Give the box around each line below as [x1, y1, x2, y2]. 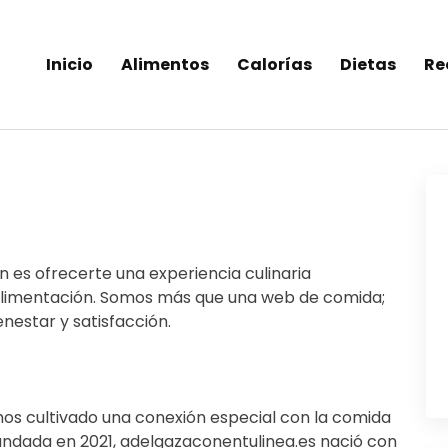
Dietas [340, 52, 396, 76]
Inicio [46, 52, 93, 76]
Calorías [237, 52, 312, 76]
